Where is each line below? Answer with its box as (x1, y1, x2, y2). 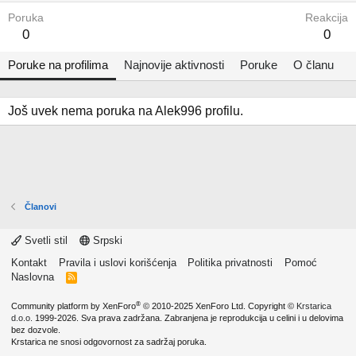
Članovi (24, 202, 56, 211)
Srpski (89, 234, 122, 246)
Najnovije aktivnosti (124, 58, 224, 72)
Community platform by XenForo (11, 301, 136, 311)
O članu (293, 58, 334, 72)
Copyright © (246, 301, 296, 311)
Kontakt (11, 257, 47, 269)
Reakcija (305, 12, 348, 24)
